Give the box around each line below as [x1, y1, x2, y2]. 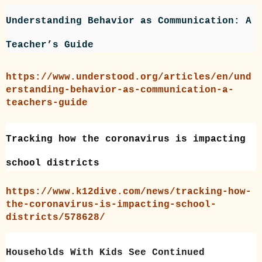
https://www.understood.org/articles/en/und [6, 71, 251, 82]
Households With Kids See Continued [6, 247, 205, 258]
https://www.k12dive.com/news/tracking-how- [6, 186, 251, 197]
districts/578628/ [6, 212, 105, 223]
